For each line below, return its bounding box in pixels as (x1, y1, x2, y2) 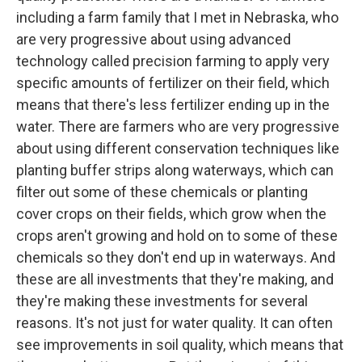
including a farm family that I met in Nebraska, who (16, 8, 339, 26)
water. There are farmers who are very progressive (16, 117, 339, 135)
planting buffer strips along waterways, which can (16, 161, 334, 179)
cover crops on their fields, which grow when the (16, 204, 326, 222)
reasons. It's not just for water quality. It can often (16, 314, 333, 331)
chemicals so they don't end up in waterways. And (16, 248, 335, 266)
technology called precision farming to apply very (16, 52, 330, 69)
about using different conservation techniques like (16, 139, 339, 157)
